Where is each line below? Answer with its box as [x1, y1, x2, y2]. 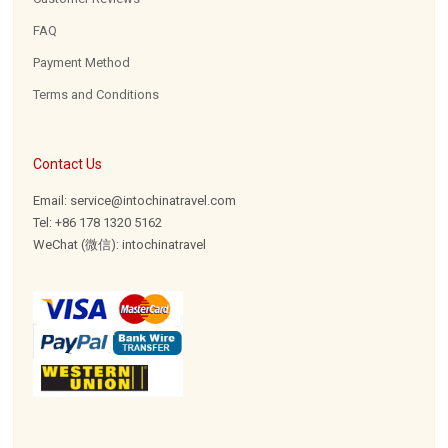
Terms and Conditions [33, 87, 160, 102]
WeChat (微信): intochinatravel [33, 237, 207, 252]
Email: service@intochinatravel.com [33, 193, 237, 208]
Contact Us [33, 156, 103, 172]
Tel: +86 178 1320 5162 [33, 215, 163, 230]
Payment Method [33, 55, 131, 70]
